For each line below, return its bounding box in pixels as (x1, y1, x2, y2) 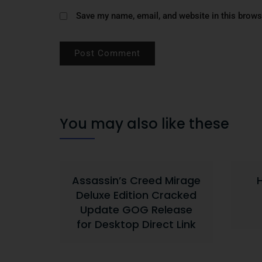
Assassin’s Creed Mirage (72, 173, 201, 188)
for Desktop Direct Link (77, 217, 196, 232)
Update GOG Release (80, 202, 193, 217)
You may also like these (60, 114, 229, 133)
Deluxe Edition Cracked (76, 188, 197, 202)
